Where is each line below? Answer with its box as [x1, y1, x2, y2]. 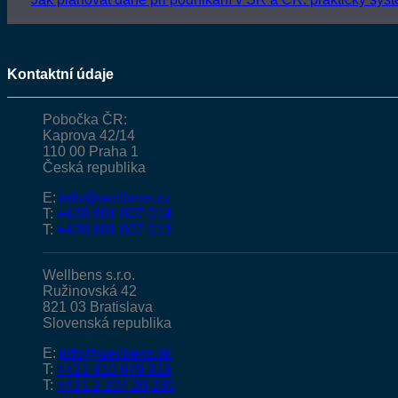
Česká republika [43, 159, 146, 175]
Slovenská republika [43, 314, 171, 330]
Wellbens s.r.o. [43, 267, 135, 283]
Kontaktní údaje [7, 66, 114, 82]
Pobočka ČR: [43, 111, 127, 127]
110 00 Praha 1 [43, 143, 139, 159]
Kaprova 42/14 [43, 127, 135, 143]
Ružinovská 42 [43, 283, 137, 298]
